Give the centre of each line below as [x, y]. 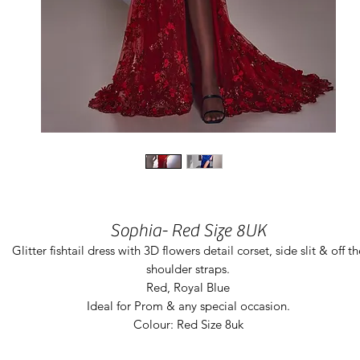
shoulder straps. [188, 268]
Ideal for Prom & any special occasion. [188, 305]
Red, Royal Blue [188, 287]
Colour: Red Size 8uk [188, 324]
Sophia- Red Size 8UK [188, 230]
